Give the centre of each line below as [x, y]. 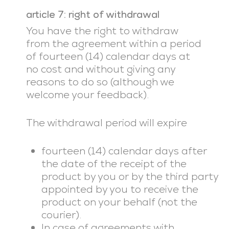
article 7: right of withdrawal [93, 15]
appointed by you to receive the [120, 189]
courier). [61, 215]
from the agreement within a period [113, 43]
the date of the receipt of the [114, 164]
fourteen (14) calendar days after [124, 151]
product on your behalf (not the [119, 202]
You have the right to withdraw [102, 31]
